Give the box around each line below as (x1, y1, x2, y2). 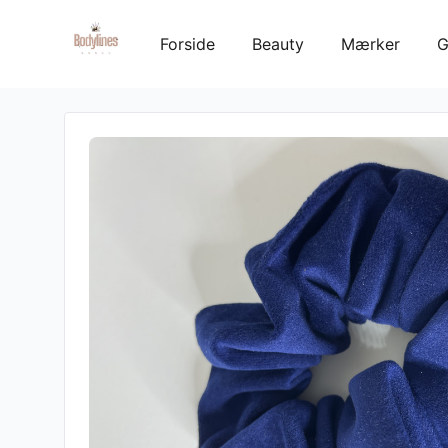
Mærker (341, 34, 400, 54)
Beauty (252, 34, 304, 54)
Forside (160, 34, 215, 54)
